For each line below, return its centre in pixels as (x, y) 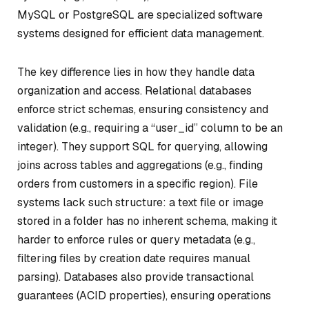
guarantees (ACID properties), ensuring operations (144, 295)
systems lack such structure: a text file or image (140, 202)
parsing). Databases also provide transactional (136, 277)
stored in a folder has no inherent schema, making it (147, 221)
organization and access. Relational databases (134, 90)
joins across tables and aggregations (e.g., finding (140, 165)
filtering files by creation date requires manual (134, 258)
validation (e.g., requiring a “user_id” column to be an (150, 128)
